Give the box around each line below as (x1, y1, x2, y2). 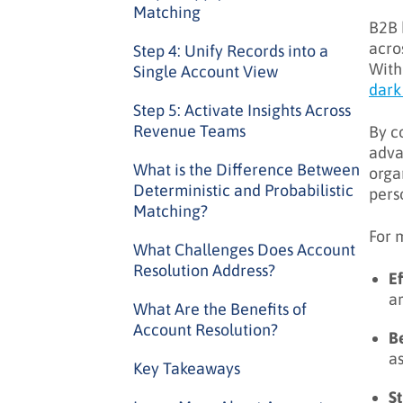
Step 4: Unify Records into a (133, 41, 328, 60)
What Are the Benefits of (133, 300, 307, 318)
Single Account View (133, 62, 278, 81)
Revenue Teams (133, 121, 246, 140)
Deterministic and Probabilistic (133, 181, 354, 200)
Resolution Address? (133, 261, 275, 280)
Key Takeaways (133, 359, 240, 378)
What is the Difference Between (133, 160, 360, 179)
